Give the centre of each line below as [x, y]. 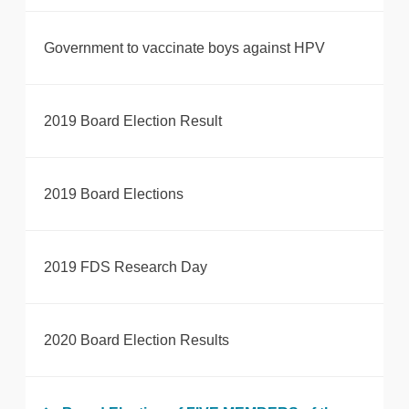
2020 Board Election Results [136, 341]
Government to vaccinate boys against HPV [184, 48]
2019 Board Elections [114, 194]
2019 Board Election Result [133, 121]
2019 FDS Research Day [126, 267]
